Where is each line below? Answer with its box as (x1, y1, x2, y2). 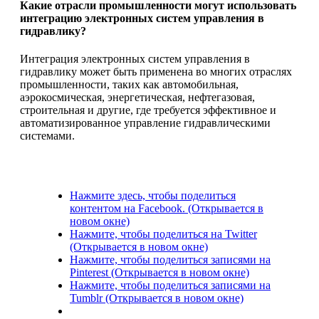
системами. (20, 130, 75, 142)
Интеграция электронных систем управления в (20, 53, 250, 66)
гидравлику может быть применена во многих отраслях (20, 66, 292, 78)
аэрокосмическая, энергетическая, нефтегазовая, (20, 91, 255, 104)
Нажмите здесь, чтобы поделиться (70, 189, 236, 202)
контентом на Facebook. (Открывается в (70, 202, 263, 215)
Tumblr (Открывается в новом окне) (70, 292, 244, 305)
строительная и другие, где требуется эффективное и (20, 104, 276, 117)
